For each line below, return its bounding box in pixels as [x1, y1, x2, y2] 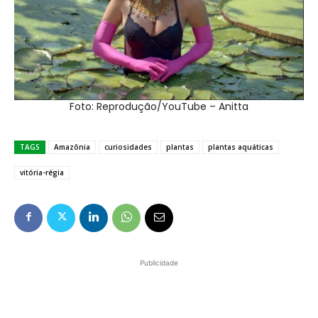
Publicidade [140, 258, 178, 268]
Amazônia [54, 142, 90, 153]
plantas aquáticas [208, 142, 273, 153]
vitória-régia [20, 168, 64, 178]
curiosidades [104, 142, 152, 153]
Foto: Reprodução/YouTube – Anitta [70, 99, 248, 114]
